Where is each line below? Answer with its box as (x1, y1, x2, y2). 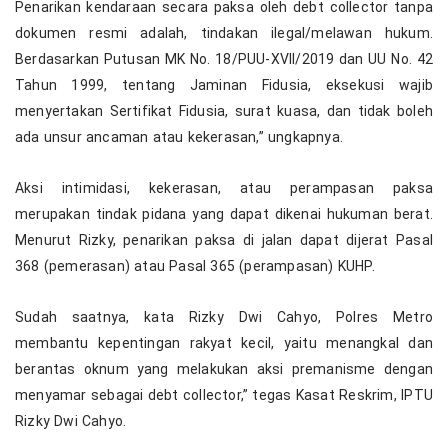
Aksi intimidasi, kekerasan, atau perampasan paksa (15, 180, 433, 197)
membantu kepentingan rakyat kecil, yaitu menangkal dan (15, 335, 433, 352)
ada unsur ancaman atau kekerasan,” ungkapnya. (15, 129, 344, 146)
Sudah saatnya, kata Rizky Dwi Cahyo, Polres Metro (15, 309, 433, 326)
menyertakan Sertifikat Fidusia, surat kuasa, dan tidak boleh (15, 103, 433, 120)
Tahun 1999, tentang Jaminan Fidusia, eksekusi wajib (15, 77, 433, 94)
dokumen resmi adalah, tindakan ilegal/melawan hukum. (15, 25, 433, 42)
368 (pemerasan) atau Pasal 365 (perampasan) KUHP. (15, 258, 375, 275)
